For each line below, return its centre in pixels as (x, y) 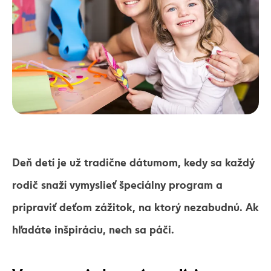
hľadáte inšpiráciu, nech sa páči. (93, 229)
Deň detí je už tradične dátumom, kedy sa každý (133, 162)
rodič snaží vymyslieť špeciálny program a (117, 184)
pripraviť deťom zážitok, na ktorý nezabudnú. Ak (135, 207)
